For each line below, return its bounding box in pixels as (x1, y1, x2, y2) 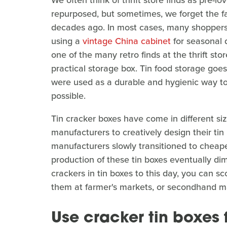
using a (51, 34, 83, 48)
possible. (51, 89, 88, 103)
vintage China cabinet (83, 34, 171, 48)
